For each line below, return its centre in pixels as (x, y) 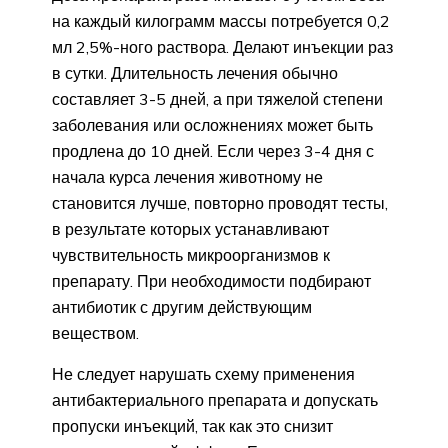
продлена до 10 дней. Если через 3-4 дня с (213, 151)
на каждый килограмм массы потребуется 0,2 (221, 21)
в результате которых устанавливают (190, 229)
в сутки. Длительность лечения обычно (195, 73)
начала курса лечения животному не (187, 177)
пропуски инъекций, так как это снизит (192, 426)
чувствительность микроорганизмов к (191, 255)
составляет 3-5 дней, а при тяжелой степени (217, 99)
